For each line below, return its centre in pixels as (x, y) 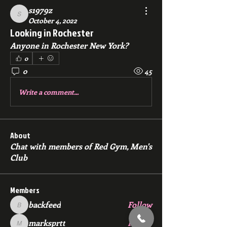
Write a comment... (49, 92)
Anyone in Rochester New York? (70, 45)
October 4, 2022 (53, 21)
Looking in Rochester (52, 32)
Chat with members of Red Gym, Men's (81, 146)
